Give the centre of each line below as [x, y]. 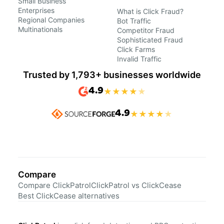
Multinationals [40, 29]
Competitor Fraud [146, 30]
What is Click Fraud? [150, 11]
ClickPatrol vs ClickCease [136, 185]
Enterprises [36, 10]
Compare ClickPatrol [54, 185]
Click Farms [136, 49]
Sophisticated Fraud [150, 40]
